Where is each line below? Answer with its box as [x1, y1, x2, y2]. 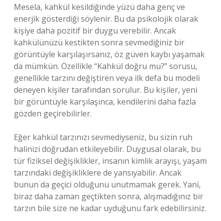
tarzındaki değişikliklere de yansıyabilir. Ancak [14, 167, 182, 178]
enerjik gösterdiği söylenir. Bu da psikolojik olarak [14, 13, 198, 24]
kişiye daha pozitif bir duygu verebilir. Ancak [14, 25, 176, 36]
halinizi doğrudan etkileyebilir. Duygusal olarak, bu [14, 144, 201, 154]
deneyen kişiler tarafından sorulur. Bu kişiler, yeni [14, 84, 197, 95]
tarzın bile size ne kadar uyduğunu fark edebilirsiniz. [14, 203, 206, 214]
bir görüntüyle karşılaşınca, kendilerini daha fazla [14, 96, 196, 107]
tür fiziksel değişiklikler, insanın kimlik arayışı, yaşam [14, 155, 207, 166]
